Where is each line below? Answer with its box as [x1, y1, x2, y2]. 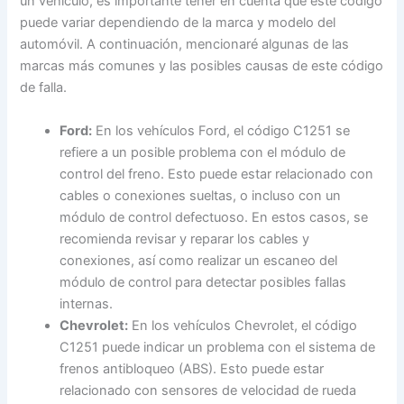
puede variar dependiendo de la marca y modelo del [20, 14, 336, 32]
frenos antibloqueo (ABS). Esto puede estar [60, 360, 325, 377]
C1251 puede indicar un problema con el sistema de [60, 338, 376, 355]
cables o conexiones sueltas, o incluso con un [60, 187, 342, 204]
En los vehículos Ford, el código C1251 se [92, 122, 351, 139]
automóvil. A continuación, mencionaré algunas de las [20, 36, 350, 53]
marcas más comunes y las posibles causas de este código [20, 58, 384, 75]
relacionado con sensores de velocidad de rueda [60, 381, 357, 399]
